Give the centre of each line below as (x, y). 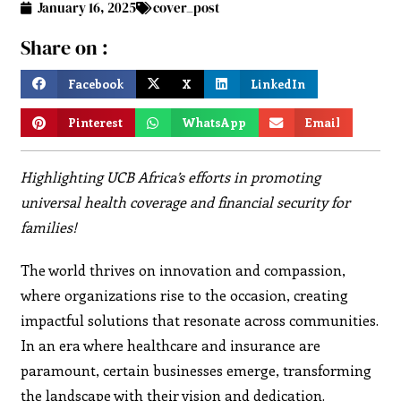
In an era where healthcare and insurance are (171, 345)
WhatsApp (214, 123)
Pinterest (96, 123)
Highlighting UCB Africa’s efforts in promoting (171, 176)
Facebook (96, 83)
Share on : (65, 48)
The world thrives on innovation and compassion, (183, 269)
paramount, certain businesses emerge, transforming (196, 370)
